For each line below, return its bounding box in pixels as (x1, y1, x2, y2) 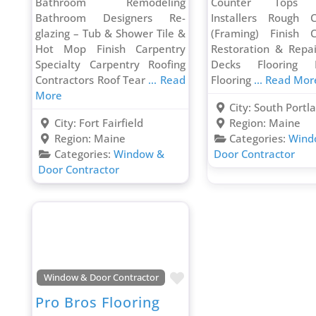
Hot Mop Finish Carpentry (35, 42, 186, 56)
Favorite (183, 268, 236, 288)
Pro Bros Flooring (35, 293, 161, 312)
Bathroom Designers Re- (35, 11, 186, 25)
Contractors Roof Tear (35, 73, 149, 87)
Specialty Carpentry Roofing (35, 57, 186, 72)
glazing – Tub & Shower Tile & (35, 26, 186, 41)
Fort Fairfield (79, 116, 144, 130)
